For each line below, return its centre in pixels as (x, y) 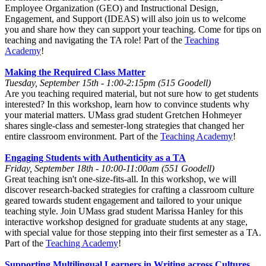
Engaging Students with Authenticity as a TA (95, 157)
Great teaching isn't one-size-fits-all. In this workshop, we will (121, 179)
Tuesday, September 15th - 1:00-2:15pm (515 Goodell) (108, 83)
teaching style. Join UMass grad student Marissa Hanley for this (124, 211)
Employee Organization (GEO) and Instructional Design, (112, 8)
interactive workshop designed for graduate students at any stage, (126, 221)
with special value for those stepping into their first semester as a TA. (133, 232)
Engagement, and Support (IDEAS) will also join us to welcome (125, 18)
